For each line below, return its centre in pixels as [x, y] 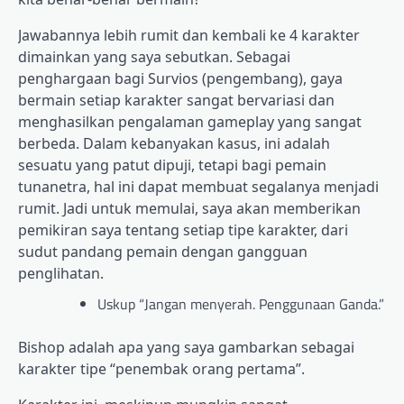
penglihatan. [61, 274]
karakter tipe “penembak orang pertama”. [161, 369]
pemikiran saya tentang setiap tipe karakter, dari [183, 230]
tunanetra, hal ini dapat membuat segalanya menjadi [198, 187]
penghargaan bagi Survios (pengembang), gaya [180, 79]
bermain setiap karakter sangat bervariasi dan [176, 101]
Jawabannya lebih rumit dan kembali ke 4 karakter [189, 36]
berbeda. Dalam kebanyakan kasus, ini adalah [174, 144]
